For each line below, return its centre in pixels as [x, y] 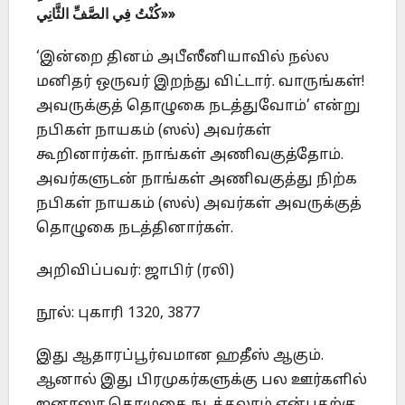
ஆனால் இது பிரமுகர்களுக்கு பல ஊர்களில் [202, 380]
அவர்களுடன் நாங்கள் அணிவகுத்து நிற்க [197, 179]
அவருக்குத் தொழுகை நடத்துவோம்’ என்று [198, 106]
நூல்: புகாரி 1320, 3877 [118, 313]
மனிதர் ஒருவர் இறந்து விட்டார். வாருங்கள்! [200, 82]
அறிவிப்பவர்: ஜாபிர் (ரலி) [135, 271]
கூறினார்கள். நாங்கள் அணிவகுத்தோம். [190, 155]
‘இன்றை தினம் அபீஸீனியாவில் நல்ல [183, 57]
